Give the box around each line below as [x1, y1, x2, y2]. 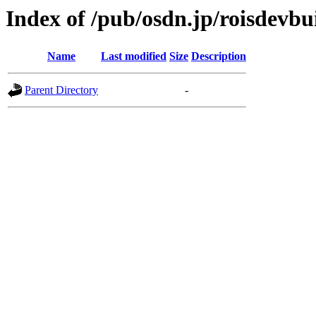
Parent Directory [25, 84, 98, 97]
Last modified [101, 50, 166, 63]
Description [191, 50, 246, 63]
